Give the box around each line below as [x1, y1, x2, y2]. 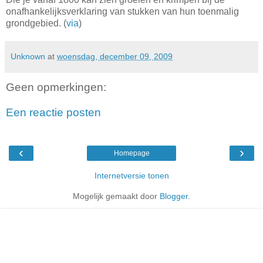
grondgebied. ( [6, 18, 66, 28]
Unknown [11, 51, 45, 61]
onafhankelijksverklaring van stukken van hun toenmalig [6, 6, 239, 16]
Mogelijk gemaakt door [73, 191, 160, 201]
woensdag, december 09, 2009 [57, 51, 173, 61]
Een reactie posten [6, 106, 101, 119]
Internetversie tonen [94, 170, 169, 180]
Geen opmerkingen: [6, 80, 106, 93]
